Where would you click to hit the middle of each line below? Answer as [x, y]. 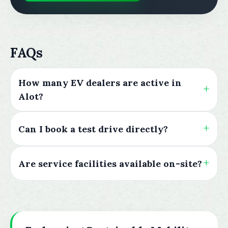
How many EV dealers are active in [100, 83]
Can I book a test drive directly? [93, 129]
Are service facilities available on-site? [110, 163]
